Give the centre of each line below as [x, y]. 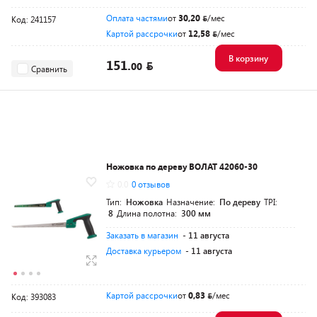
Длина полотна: [148, 213]
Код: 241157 [34, 19]
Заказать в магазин [142, 235]
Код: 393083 [34, 297]
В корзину [248, 58]
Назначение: [192, 202]
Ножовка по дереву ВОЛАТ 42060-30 [182, 167]
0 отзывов [151, 184]
